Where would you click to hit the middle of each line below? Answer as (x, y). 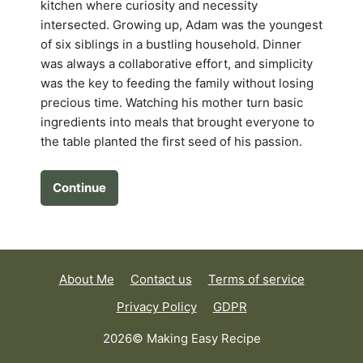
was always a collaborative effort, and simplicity (177, 64)
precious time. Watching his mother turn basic (172, 103)
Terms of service (256, 279)
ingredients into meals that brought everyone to (177, 122)
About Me (86, 279)
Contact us (161, 279)
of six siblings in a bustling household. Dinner (171, 45)
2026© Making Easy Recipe (181, 338)
